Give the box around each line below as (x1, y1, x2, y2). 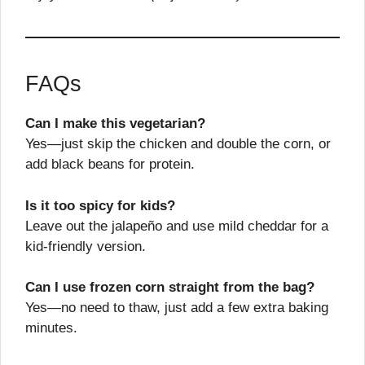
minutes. (25, 320, 77, 336)
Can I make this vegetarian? (25, 116, 205, 131)
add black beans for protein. (25, 156, 195, 172)
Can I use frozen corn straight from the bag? (25, 279, 314, 295)
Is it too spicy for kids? (25, 197, 175, 213)
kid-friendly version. (25, 238, 146, 254)
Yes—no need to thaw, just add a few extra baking (25, 300, 328, 315)
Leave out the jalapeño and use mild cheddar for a (25, 218, 328, 234)
